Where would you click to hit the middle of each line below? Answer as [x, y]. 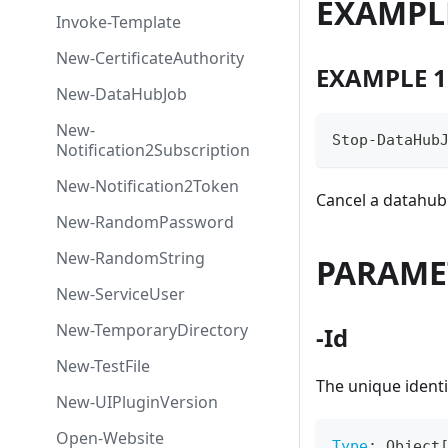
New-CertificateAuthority [150, 58]
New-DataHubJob [121, 94]
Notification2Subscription [153, 150]
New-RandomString [130, 258]
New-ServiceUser [120, 294]
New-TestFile [103, 366]
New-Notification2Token [147, 186]
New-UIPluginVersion [137, 402]
